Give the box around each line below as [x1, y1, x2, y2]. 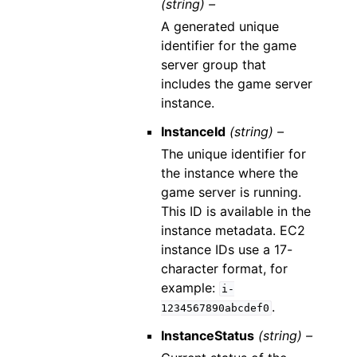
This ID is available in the [160, 203, 311, 219]
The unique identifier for [160, 146, 306, 162]
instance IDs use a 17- [160, 241, 292, 257]
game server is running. [160, 184, 301, 200]
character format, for [160, 261, 288, 277]
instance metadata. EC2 [160, 222, 305, 238]
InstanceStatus [160, 328, 254, 343]
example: [160, 280, 219, 296]
